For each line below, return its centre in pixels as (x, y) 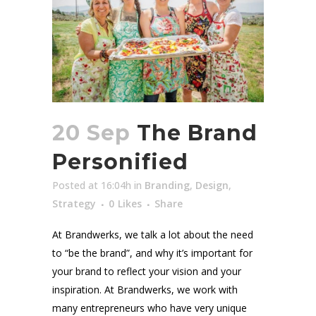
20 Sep (91, 133)
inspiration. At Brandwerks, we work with (145, 290)
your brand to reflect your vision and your (147, 272)
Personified (120, 162)
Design (212, 186)
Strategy (74, 204)
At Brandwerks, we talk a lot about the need (153, 235)
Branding (167, 186)
